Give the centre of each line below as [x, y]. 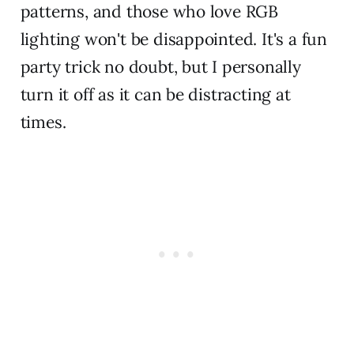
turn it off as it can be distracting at [155, 94]
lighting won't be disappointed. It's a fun [173, 39]
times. [43, 122]
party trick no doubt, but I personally [160, 66]
